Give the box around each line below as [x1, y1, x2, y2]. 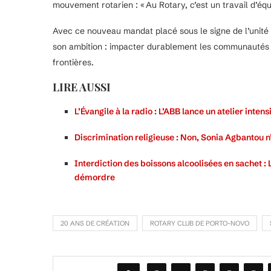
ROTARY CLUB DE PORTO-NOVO [150, 219, 249, 228]
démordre [74, 172, 115, 183]
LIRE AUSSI [53, 80, 111, 95]
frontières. [53, 57, 94, 68]
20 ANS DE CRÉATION [60, 219, 129, 228]
